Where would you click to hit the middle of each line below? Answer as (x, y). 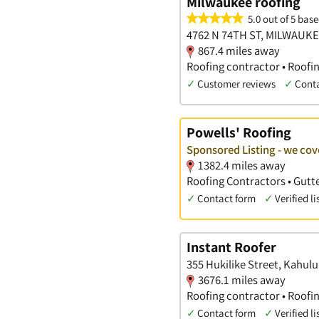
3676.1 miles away (242, 279)
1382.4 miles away (242, 166)
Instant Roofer (231, 247)
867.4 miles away (239, 51)
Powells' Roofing (239, 133)
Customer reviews (236, 84)
